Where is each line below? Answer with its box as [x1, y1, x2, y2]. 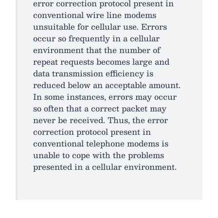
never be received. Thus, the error [33, 113, 168, 127]
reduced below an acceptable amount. [33, 78, 181, 91]
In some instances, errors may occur [33, 90, 177, 103]
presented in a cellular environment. [33, 160, 177, 173]
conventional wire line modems [33, 8, 156, 21]
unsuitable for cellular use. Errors [33, 19, 167, 33]
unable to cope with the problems [33, 148, 164, 162]
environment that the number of [33, 43, 160, 56]
